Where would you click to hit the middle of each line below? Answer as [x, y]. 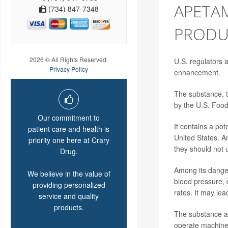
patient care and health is [69, 129]
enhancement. [197, 72]
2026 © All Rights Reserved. [69, 60]
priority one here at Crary [69, 140]
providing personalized [69, 185]
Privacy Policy [69, 69]
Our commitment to [69, 118]
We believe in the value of [69, 174]
